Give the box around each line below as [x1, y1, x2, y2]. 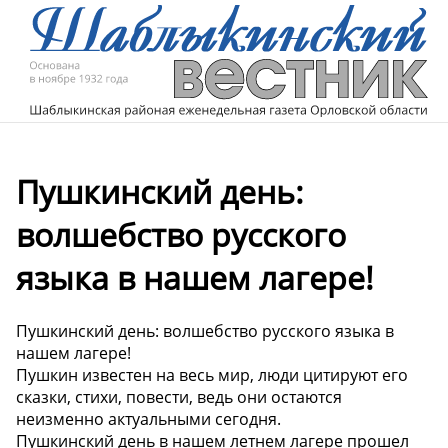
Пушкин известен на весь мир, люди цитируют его [16, 364, 408, 387]
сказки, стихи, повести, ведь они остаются [16, 386, 342, 409]
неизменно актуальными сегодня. [16, 408, 281, 431]
